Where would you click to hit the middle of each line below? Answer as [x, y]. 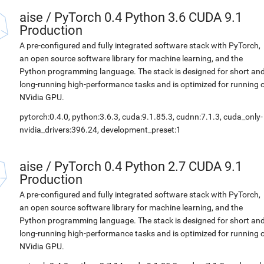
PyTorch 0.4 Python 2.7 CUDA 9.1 [148, 166]
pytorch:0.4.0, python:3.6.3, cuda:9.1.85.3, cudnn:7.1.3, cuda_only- [141, 117]
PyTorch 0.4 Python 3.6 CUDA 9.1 [148, 17]
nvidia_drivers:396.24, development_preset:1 [100, 130]
